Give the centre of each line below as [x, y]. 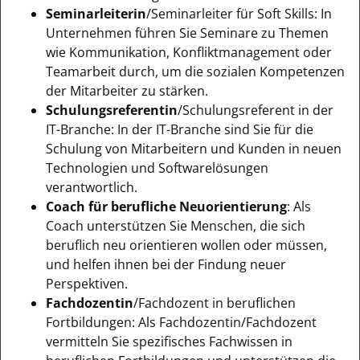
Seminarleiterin [96, 13]
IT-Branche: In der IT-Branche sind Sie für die [180, 129]
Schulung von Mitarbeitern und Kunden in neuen [194, 148]
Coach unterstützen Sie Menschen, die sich [176, 225]
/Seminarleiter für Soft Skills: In [239, 13]
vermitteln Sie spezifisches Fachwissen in [169, 341]
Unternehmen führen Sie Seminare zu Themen [187, 33]
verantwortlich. [92, 187]
